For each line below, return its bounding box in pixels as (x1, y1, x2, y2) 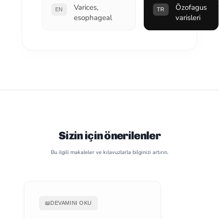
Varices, (73, 2, 98, 12)
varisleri (175, 13, 200, 22)
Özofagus (175, 2, 207, 12)
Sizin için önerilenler (58, 129, 161, 142)
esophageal (73, 13, 112, 22)
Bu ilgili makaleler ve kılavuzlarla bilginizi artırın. (50, 149, 169, 156)
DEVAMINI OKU (50, 200, 92, 206)
